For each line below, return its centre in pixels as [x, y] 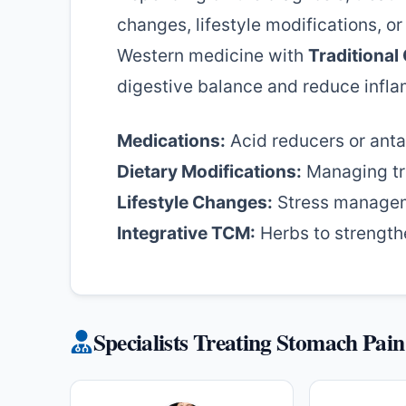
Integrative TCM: [186, 232]
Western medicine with [213, 56]
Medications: [171, 140]
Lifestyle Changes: [195, 202]
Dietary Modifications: [209, 171]
